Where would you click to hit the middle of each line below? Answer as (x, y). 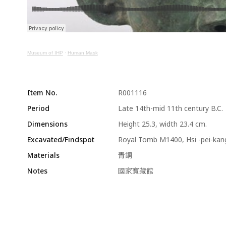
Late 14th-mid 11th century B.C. (170, 108)
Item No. (42, 93)
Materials (43, 155)
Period (38, 108)
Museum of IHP (45, 53)
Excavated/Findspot (61, 140)
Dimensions (47, 124)
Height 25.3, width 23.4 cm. (162, 124)
